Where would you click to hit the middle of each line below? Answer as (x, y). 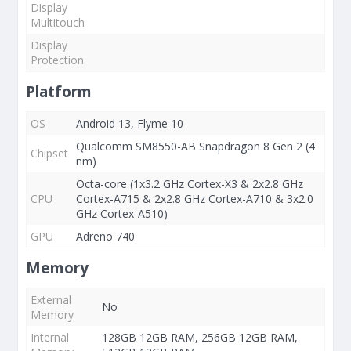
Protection (57, 60)
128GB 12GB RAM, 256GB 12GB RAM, (200, 337)
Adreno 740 (105, 236)
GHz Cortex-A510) (122, 213)
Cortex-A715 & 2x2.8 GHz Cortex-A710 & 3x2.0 (195, 199)
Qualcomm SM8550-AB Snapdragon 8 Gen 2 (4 (195, 146)
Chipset (49, 153)
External (51, 300)
